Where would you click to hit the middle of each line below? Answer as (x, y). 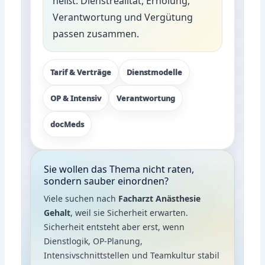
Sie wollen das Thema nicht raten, (119, 169)
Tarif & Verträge (81, 72)
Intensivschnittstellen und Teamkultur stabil (132, 255)
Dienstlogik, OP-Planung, (93, 241)
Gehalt (57, 212)
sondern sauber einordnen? (106, 181)
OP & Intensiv (76, 98)
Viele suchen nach (81, 198)
